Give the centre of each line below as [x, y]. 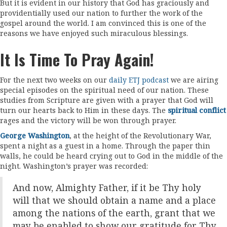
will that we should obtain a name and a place [114, 201]
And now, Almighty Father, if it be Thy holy [107, 188]
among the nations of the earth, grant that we [114, 213]
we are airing [194, 80]
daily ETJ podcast [139, 80]
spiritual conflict [197, 110]
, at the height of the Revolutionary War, [140, 136]
